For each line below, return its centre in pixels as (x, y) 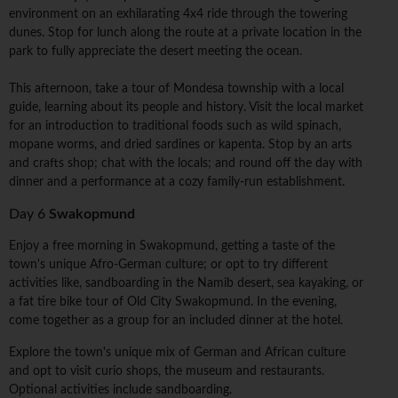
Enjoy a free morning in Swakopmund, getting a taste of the (172, 247)
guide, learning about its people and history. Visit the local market (186, 108)
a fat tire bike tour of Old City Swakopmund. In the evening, (173, 302)
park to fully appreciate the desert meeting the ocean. (155, 52)
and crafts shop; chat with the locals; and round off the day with (186, 164)
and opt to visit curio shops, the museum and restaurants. (167, 372)
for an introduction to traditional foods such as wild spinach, (175, 127)
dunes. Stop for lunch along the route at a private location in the (185, 33)
